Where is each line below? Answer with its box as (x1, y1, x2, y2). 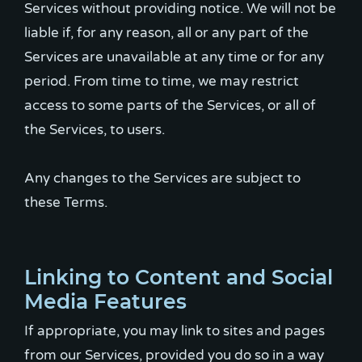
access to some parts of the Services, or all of (24, 96, 316, 114)
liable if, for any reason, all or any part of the (24, 23, 309, 41)
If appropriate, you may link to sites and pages (24, 322, 325, 339)
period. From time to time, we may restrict (24, 72, 299, 90)
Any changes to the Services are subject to (24, 169, 301, 187)
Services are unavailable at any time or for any (24, 48, 324, 65)
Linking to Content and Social (24, 264, 333, 289)
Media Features (24, 288, 187, 314)
